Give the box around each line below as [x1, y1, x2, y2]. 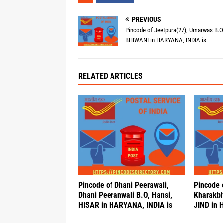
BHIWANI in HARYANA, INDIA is [125, 36, 206, 44]
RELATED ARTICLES [78, 71, 143, 81]
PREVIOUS [132, 15, 161, 23]
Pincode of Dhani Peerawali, [78, 180, 169, 190]
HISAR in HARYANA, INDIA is [78, 200, 172, 210]
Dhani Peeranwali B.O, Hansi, [78, 190, 172, 200]
